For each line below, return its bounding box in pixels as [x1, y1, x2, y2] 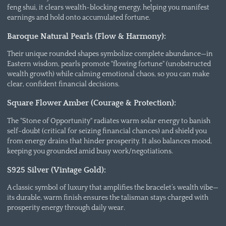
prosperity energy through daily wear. [7, 204, 125, 212]
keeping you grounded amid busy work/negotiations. [7, 147, 173, 155]
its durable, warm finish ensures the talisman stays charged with [7, 194, 208, 202]
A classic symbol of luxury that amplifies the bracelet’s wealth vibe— [7, 184, 218, 192]
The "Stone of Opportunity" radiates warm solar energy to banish [7, 117, 210, 125]
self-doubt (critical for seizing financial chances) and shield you [7, 127, 207, 135]
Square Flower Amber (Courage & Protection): [7, 99, 176, 108]
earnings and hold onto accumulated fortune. [7, 13, 150, 22]
